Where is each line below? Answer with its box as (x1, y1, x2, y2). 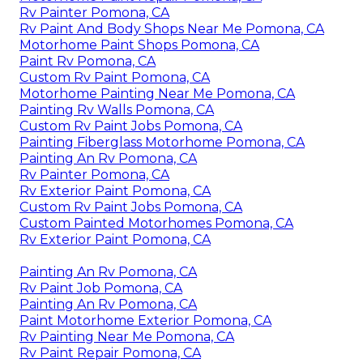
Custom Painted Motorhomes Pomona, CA (19, 215, 293, 231)
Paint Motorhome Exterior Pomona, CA (19, 312, 271, 328)
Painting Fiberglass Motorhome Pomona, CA (19, 134, 305, 150)
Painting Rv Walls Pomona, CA (19, 101, 214, 117)
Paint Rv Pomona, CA (19, 53, 156, 69)
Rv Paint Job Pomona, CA (19, 280, 182, 296)
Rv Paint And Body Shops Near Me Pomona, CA (19, 20, 324, 36)
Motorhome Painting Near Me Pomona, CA (19, 85, 295, 101)
